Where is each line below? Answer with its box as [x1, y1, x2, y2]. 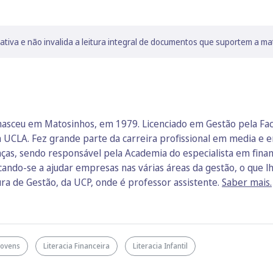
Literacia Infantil [133, 241, 188, 251]
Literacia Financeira [43, 241, 110, 251]
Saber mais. [222, 175, 272, 189]
